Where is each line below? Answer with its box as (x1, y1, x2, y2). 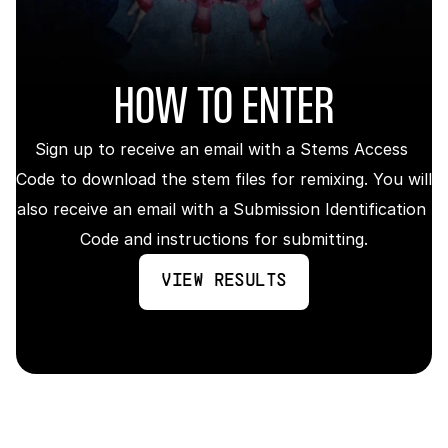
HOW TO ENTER (114, 83, 334, 136)
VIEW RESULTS (161, 273, 287, 290)
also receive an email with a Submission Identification (17, 199, 426, 219)
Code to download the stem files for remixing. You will (16, 169, 432, 189)
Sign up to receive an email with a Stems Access (35, 139, 408, 159)
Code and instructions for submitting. (80, 229, 368, 249)
